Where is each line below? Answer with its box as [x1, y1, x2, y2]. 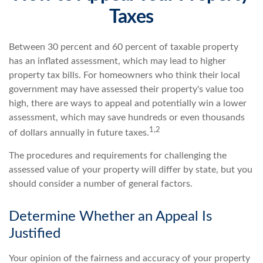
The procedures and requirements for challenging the [9, 151, 227, 161]
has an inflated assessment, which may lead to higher [9, 56, 226, 66]
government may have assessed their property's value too [9, 85, 244, 94]
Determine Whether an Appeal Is [9, 210, 212, 224]
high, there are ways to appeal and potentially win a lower [9, 99, 247, 108]
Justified [9, 227, 60, 241]
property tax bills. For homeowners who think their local [9, 70, 240, 80]
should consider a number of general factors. [9, 179, 193, 189]
